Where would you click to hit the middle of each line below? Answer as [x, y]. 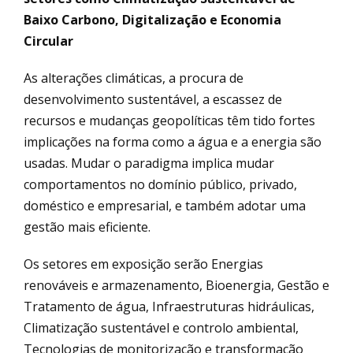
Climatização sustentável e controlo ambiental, [161, 327]
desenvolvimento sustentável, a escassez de [153, 99]
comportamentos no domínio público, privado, [160, 184]
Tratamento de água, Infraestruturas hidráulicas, [169, 306]
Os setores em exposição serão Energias [143, 264]
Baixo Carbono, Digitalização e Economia [152, 19]
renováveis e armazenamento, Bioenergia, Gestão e [176, 285]
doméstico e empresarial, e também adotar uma [165, 205]
